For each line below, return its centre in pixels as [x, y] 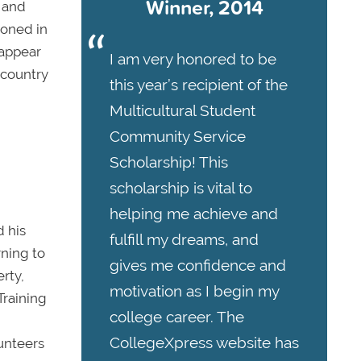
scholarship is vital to [181, 188]
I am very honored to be [193, 59]
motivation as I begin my [194, 291]
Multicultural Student [183, 111]
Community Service [178, 137]
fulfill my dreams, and [184, 240]
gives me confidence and [198, 266]
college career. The [177, 317]
